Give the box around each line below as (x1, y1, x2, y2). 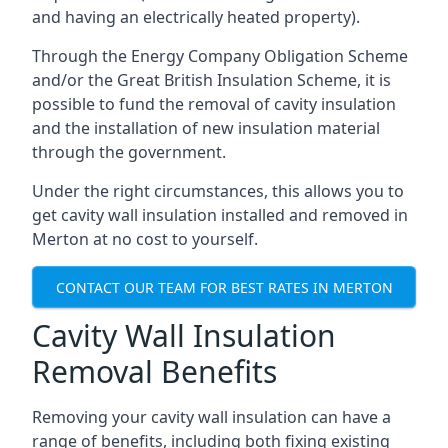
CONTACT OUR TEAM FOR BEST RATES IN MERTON (55, 277, 393, 297)
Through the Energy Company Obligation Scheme (32, 45, 408, 67)
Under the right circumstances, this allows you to (32, 180, 404, 202)
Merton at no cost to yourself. (32, 228, 258, 250)
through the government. (32, 141, 226, 163)
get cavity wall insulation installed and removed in (32, 204, 408, 226)
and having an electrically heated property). (32, 6, 360, 28)
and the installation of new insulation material (32, 117, 380, 139)
